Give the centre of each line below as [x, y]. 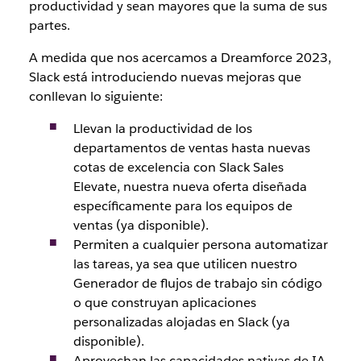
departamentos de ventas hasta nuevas [191, 148]
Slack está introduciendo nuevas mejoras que [165, 77]
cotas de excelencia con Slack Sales [178, 167]
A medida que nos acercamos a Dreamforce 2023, [180, 58]
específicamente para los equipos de [183, 206]
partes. [49, 25]
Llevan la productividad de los [162, 129]
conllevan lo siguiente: [95, 96]
